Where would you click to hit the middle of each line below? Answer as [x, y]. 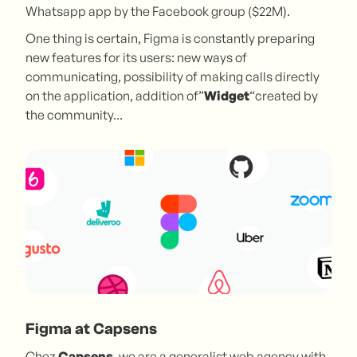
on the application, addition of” [115, 95]
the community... [74, 114]
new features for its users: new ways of [136, 57]
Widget [227, 95]
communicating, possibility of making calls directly [173, 76]
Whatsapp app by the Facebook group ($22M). [158, 11]
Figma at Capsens [91, 328]
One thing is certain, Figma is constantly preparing [170, 38]
